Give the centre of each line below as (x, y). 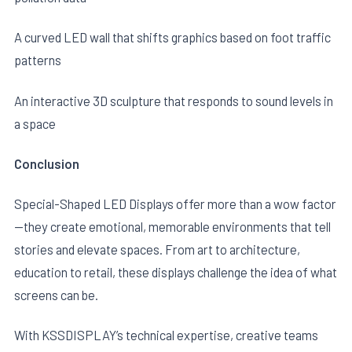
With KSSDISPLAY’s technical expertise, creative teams (166, 335)
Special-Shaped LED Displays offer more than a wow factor (175, 204)
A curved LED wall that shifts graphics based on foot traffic (172, 37)
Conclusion (47, 163)
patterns (38, 60)
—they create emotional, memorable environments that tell (172, 227)
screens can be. (56, 295)
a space (35, 123)
